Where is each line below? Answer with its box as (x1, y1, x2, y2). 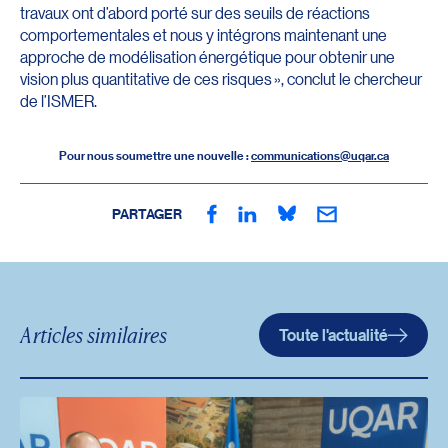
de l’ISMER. (20, 89, 97, 111)
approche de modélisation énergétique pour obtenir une (20, 45, 395, 67)
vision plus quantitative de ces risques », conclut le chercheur (20, 67, 422, 89)
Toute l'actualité (279, 323, 388, 346)
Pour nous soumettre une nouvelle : (59, 147, 251, 165)
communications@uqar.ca (251, 147, 389, 165)
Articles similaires (20, 320, 167, 348)
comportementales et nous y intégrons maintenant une (20, 23, 387, 45)
